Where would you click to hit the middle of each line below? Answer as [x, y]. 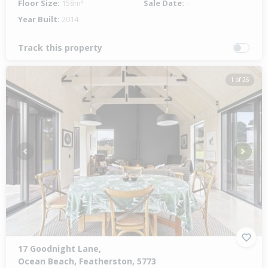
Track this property [60, 48]
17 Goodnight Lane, [60, 249]
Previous [41, 156]
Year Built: [40, 19]
